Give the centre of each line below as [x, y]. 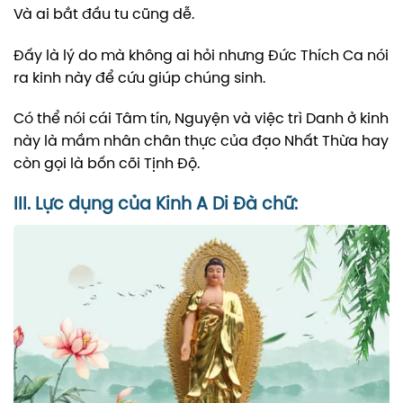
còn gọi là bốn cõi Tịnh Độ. [107, 165]
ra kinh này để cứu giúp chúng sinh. [139, 78]
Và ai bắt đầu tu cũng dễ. [104, 14]
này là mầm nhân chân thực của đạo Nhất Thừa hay [201, 142]
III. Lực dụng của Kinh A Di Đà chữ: [156, 206]
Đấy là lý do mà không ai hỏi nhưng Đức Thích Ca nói [201, 56]
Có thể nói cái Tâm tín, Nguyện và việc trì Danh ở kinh [201, 120]
